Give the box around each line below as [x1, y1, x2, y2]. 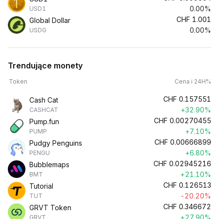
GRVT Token [29, 203, 71, 212]
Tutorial [29, 182, 53, 190]
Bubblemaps [29, 160, 69, 169]
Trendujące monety [8, 61, 83, 70]
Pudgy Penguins [29, 139, 82, 147]
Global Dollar [29, 16, 70, 24]
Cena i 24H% [175, 78, 211, 85]
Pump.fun [29, 117, 59, 126]
